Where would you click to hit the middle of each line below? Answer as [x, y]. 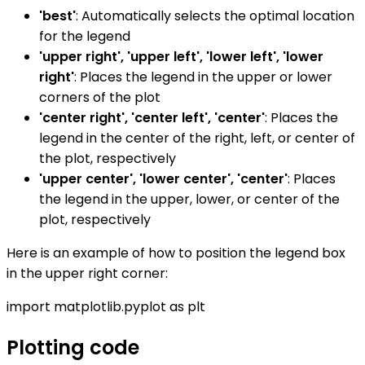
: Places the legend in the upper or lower [203, 77]
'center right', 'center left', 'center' [152, 117]
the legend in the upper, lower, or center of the [189, 199]
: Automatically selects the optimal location [215, 15]
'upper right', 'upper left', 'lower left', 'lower [181, 56]
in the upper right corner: [87, 273]
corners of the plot [100, 97]
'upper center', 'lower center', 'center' [163, 178]
